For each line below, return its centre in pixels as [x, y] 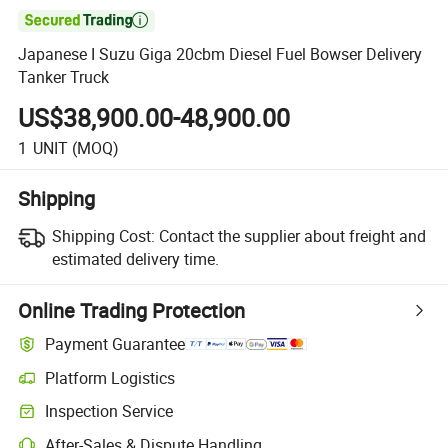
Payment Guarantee [115, 344]
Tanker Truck [64, 77]
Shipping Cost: [103, 235]
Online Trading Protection [132, 310]
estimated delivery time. [135, 258]
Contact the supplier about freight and [292, 235]
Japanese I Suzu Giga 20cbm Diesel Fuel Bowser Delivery [220, 54]
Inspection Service [109, 411]
